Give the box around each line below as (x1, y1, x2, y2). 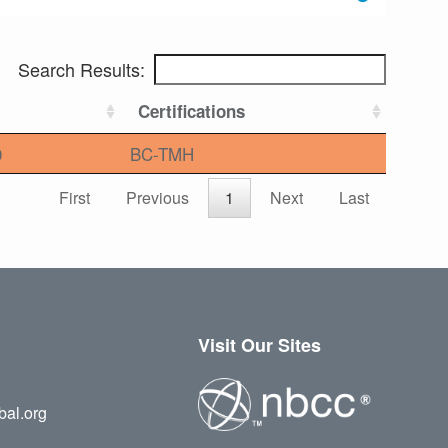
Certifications (138, 99, 245, 124)
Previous (126, 186, 189, 210)
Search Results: (18, 56, 145, 83)
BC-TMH (130, 141, 194, 167)
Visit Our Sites (197, 332, 321, 359)
